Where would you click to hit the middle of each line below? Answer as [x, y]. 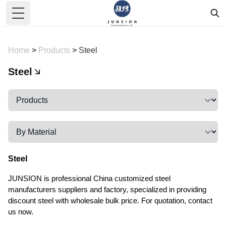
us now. [21, 211]
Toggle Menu [41, 18]
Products [55, 50]
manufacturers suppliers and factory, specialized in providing [107, 189]
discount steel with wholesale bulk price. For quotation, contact [110, 200]
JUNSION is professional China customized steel [89, 178]
